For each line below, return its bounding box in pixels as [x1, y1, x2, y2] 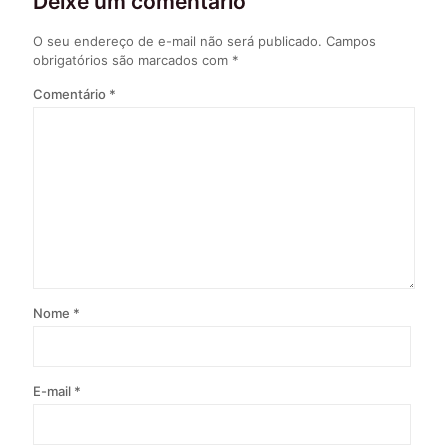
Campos [326, 32, 376, 49]
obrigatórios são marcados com [33, 51, 232, 68]
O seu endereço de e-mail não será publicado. [33, 32, 322, 49]
